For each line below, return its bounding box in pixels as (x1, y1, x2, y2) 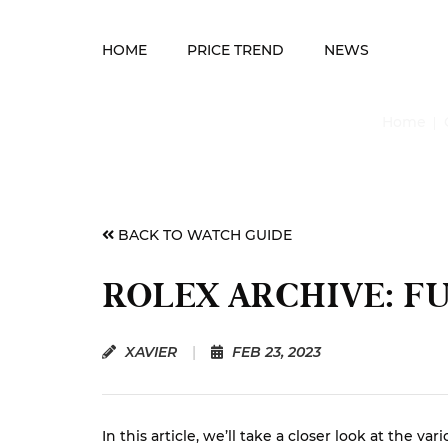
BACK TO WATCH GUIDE (114, 226, 292, 244)
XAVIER (121, 343, 177, 361)
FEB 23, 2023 (228, 343, 321, 361)
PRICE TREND (187, 41, 284, 59)
